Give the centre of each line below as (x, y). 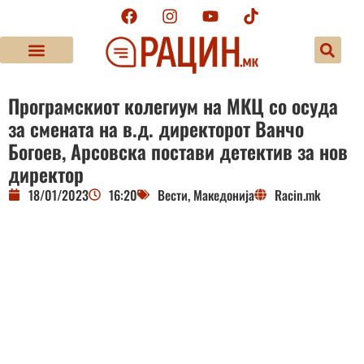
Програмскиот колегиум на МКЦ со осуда (173, 105)
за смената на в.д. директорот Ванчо (156, 128)
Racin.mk (298, 195)
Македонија (224, 195)
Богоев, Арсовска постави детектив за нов (178, 151)
